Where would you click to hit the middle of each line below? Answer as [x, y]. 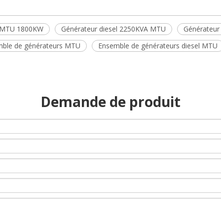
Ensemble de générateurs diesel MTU [158, 46]
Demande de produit [110, 102]
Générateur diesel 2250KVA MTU [113, 29]
